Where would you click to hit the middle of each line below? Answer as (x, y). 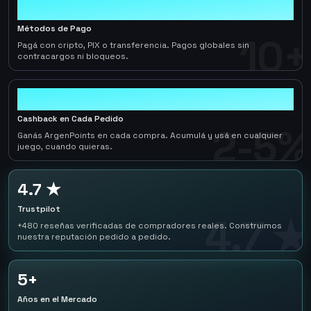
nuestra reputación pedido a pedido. (94, 237)
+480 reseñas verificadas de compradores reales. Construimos (150, 226)
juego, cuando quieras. (65, 146)
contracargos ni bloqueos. (73, 56)
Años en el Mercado (57, 299)
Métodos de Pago (54, 28)
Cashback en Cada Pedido (70, 119)
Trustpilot (39, 209)
